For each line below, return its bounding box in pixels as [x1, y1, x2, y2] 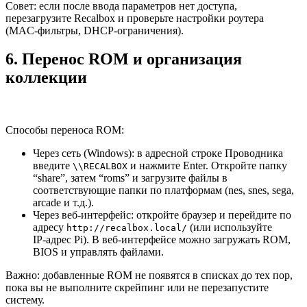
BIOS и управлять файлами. [33, 246, 164, 258]
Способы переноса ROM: [5, 124, 124, 136]
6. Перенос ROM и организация [5, 50, 242, 69]
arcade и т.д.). [33, 197, 94, 209]
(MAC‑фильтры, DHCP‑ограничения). [5, 24, 184, 36]
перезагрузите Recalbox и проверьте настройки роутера [5, 12, 264, 24]
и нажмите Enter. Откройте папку [127, 160, 287, 172]
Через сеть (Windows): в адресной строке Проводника [33, 147, 283, 160]
